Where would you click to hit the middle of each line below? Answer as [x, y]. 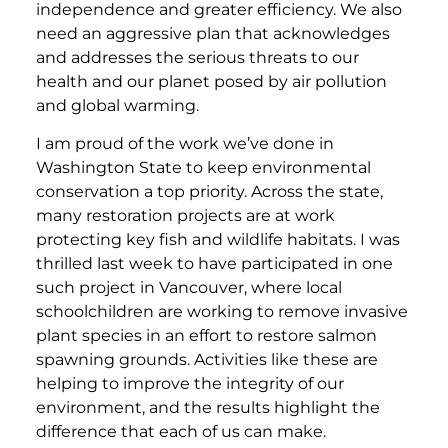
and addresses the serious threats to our [197, 57]
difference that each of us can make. [181, 432]
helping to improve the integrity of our [190, 384]
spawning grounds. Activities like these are [207, 360]
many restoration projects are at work [185, 216]
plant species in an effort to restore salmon [206, 336]
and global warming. [117, 105]
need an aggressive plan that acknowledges [213, 33]
